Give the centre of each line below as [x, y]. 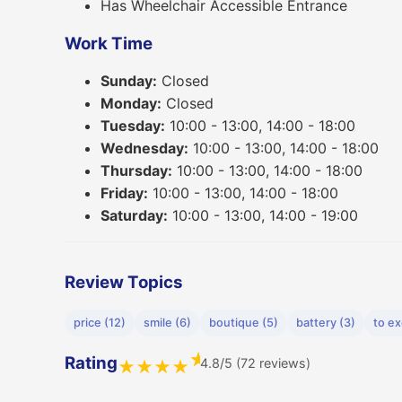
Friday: [124, 193]
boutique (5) [244, 322]
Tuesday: [133, 126]
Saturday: [134, 216]
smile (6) [167, 322]
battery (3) [326, 322]
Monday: [131, 104]
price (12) [100, 322]
